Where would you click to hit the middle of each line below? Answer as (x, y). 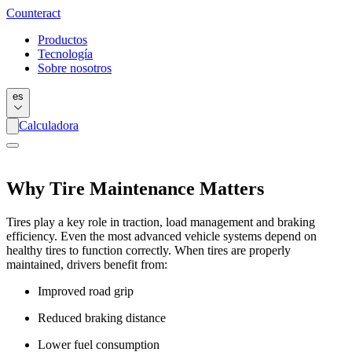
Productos (62, 40)
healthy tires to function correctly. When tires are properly (148, 250)
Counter (26, 13)
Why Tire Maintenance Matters (135, 188)
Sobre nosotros (75, 68)
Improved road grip (86, 291)
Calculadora (49, 125)
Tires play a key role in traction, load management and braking (161, 222)
